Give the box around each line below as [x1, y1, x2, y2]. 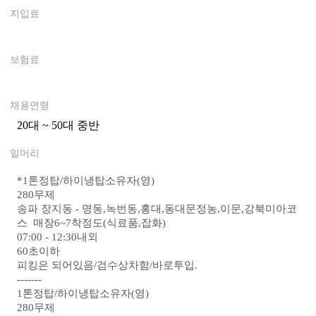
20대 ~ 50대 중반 [16, 119, 99, 131]
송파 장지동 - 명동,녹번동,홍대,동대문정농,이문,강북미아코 [16, 203, 297, 214]
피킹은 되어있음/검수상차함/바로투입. [16, 260, 197, 271]
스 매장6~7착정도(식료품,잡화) [16, 217, 166, 229]
